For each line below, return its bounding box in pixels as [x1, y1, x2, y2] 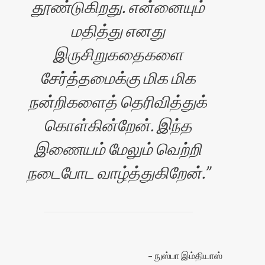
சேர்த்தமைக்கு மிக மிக [40, 67, 196, 88]
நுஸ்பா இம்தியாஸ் [154, 250, 222, 261]
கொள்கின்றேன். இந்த [44, 115, 193, 135]
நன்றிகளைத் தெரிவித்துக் [29, 91, 208, 111]
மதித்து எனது [71, 20, 166, 40]
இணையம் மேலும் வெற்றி [34, 138, 202, 159]
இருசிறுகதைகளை [53, 44, 183, 64]
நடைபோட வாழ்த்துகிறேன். [27, 162, 203, 182]
